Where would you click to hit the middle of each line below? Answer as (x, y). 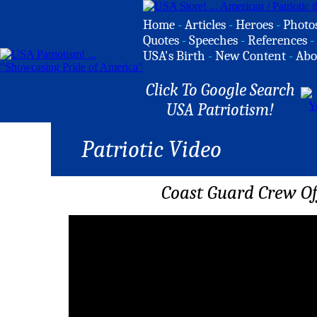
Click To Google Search (220, 90)
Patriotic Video (151, 149)
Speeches (213, 40)
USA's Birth (174, 56)
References (277, 40)
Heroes (254, 25)
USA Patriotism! (220, 110)
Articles (205, 25)
